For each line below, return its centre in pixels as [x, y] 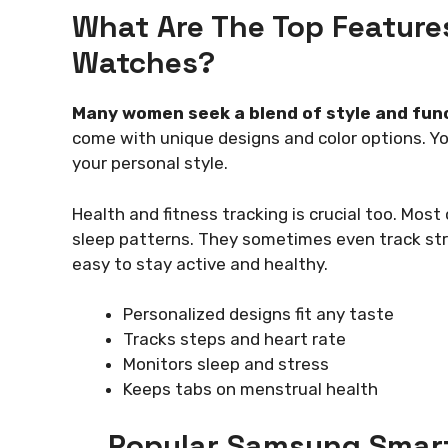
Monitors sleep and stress [226, 364]
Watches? [143, 63]
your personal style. [150, 163]
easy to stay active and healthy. [200, 263]
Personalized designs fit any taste [258, 314]
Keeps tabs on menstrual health [250, 389]
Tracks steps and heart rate [234, 339]
